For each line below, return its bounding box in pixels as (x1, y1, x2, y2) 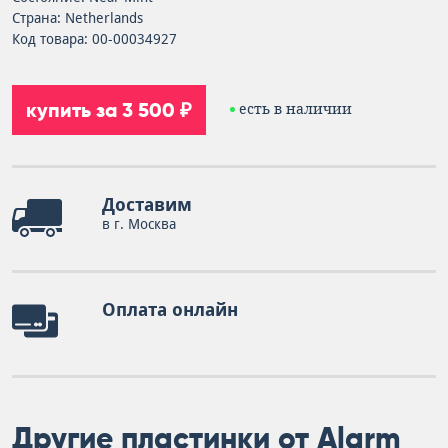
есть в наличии (239, 100, 352, 117)
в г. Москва (102, 216, 176, 232)
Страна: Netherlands (12, 10, 143, 26)
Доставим (102, 194, 192, 215)
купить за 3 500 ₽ (26, 98, 192, 122)
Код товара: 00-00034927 (12, 31, 177, 47)
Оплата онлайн (102, 299, 238, 320)
